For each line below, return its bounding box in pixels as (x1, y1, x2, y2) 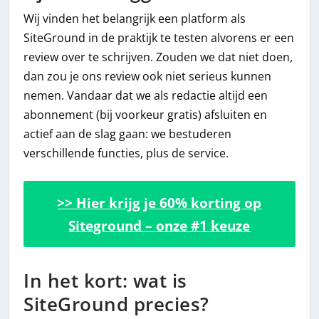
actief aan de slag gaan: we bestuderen (23, 125, 232, 142)
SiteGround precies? (23, 292, 209, 318)
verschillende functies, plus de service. (23, 145, 229, 161)
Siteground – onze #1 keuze (68, 216, 251, 235)
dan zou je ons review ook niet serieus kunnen (23, 68, 272, 84)
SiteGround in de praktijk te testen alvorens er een (23, 29, 295, 46)
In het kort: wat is (23, 268, 187, 294)
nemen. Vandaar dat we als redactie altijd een (23, 87, 268, 103)
